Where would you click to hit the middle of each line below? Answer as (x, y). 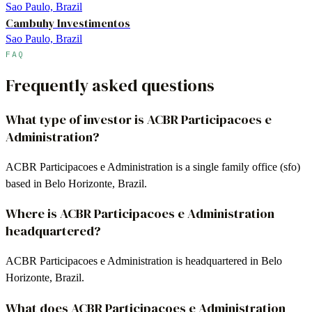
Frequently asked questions (110, 85)
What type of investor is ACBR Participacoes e (139, 119)
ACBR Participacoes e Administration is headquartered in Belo (144, 260)
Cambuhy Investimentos (68, 23)
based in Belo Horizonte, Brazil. (76, 183)
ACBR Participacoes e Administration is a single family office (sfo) (153, 166)
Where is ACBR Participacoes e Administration (140, 214)
